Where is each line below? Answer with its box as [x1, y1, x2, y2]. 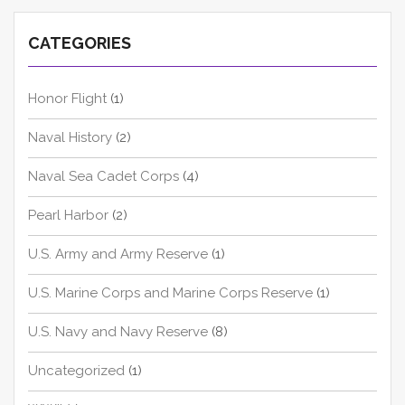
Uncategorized [28, 363, 125, 380]
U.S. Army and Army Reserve [28, 246, 208, 263]
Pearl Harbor [28, 207, 108, 224]
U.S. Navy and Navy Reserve [28, 324, 208, 341]
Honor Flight [28, 90, 107, 108]
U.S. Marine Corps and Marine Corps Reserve [28, 285, 313, 302]
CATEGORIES [28, 33, 131, 53]
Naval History [28, 129, 112, 146]
